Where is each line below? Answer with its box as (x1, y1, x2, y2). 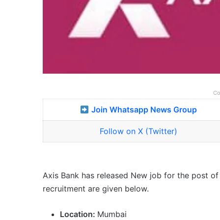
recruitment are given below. (43, 184, 149, 194)
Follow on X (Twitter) (100, 126, 177, 137)
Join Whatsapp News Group (91, 105, 197, 115)
